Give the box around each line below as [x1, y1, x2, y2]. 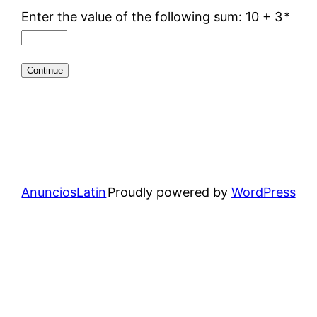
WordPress [231, 185, 296, 200]
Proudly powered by [107, 185, 231, 200]
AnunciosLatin [21, 185, 107, 200]
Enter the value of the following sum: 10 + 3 [21, 9, 283, 24]
